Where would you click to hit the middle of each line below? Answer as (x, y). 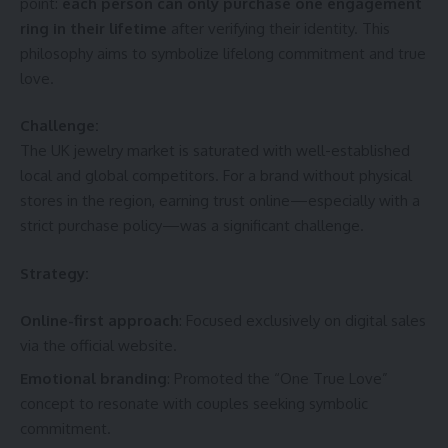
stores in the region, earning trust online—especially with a (220, 200)
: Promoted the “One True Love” (277, 378)
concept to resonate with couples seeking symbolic (194, 403)
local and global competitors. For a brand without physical (216, 175)
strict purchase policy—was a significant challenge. (192, 225)
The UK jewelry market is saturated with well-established (215, 150)
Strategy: (54, 273)
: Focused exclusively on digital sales (302, 320)
